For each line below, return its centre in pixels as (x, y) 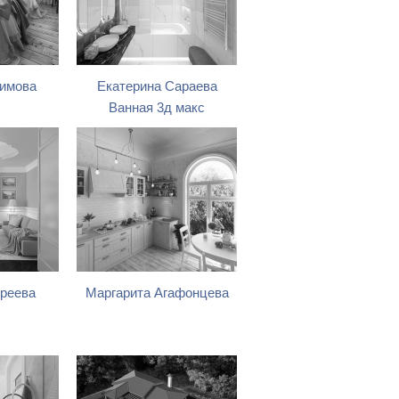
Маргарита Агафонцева (157, 293)
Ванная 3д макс (157, 108)
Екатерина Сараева (157, 86)
